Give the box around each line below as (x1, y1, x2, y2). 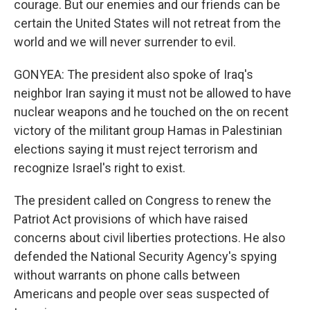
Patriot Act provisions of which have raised (14, 212, 248, 227)
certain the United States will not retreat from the (14, 16, 281, 31)
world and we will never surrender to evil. (14, 35, 236, 50)
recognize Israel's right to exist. (14, 161, 185, 176)
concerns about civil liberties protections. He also (14, 230, 285, 246)
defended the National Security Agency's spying (14, 249, 277, 264)
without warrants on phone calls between (14, 268, 240, 283)
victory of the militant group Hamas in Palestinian (14, 123, 282, 138)
